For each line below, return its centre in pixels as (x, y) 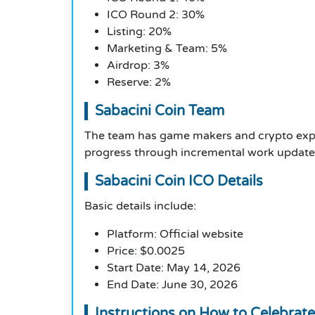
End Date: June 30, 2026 (172, 285)
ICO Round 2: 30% (156, 15)
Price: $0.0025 (146, 251)
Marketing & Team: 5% (167, 49)
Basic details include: (140, 206)
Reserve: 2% (139, 83)
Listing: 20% (139, 32)
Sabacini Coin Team (160, 111)
